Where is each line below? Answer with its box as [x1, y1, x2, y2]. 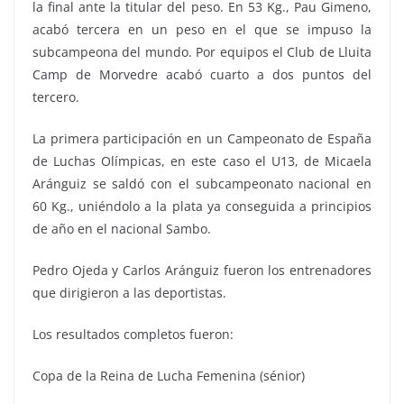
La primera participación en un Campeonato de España [32, 129, 372, 147]
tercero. [32, 87, 79, 106]
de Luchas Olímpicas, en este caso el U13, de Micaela [32, 151, 372, 170]
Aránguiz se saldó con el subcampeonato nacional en [32, 174, 372, 192]
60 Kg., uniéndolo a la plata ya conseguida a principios [32, 197, 372, 215]
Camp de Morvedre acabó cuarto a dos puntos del [32, 65, 372, 83]
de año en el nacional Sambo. [32, 219, 211, 237]
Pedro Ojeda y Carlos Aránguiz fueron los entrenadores [32, 261, 372, 279]
